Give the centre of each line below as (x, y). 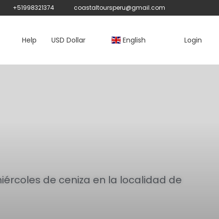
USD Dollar (68, 40)
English (133, 40)
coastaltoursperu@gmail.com (120, 8)
